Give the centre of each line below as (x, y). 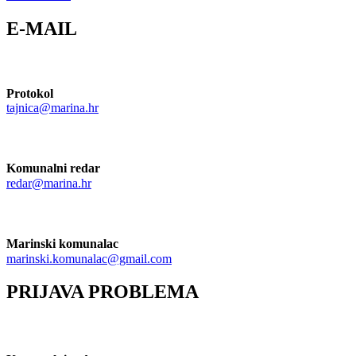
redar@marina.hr (49, 183)
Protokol (30, 93)
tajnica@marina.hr (52, 107)
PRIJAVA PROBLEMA (103, 292)
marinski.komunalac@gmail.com (89, 258)
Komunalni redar (57, 168)
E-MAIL (42, 28)
